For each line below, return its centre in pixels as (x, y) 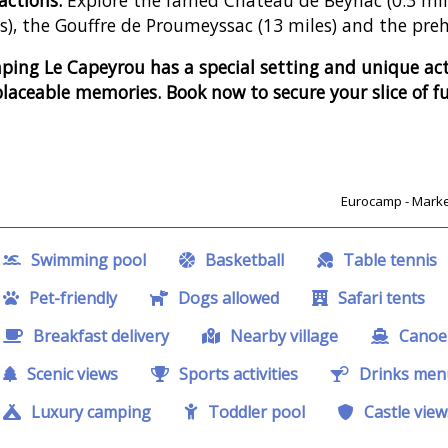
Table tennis (388, 260)
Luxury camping (89, 412)
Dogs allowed (226, 298)
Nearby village (282, 336)
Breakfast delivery (99, 336)
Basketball (242, 260)
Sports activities (236, 374)
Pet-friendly (71, 298)
